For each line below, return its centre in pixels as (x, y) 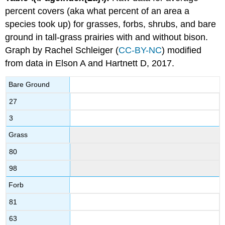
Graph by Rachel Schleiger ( (62, 50)
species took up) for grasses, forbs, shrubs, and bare (111, 24)
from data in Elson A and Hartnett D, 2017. (90, 63)
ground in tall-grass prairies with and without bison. (107, 37)
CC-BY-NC (140, 50)
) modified (182, 50)
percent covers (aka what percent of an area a (97, 11)
